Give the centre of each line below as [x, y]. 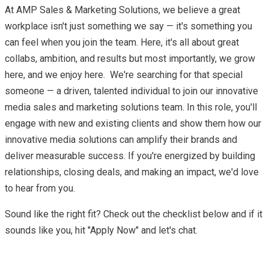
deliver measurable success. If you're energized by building [130, 156]
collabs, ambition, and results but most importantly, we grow [130, 58]
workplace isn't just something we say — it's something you [128, 26]
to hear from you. [41, 188]
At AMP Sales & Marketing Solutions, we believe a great [122, 10]
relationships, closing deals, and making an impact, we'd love [132, 172]
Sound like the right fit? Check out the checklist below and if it [134, 214]
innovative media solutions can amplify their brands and [121, 139]
